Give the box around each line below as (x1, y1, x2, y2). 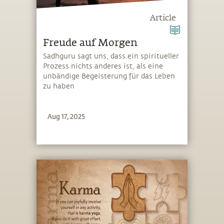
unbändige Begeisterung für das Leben (43, 72, 175, 80)
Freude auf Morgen (43, 37, 138, 48)
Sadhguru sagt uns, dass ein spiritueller (43, 52, 179, 60)
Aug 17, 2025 (47, 111, 85, 120)
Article (150, 14, 176, 22)
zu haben (43, 82, 75, 90)
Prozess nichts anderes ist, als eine (43, 62, 163, 70)
